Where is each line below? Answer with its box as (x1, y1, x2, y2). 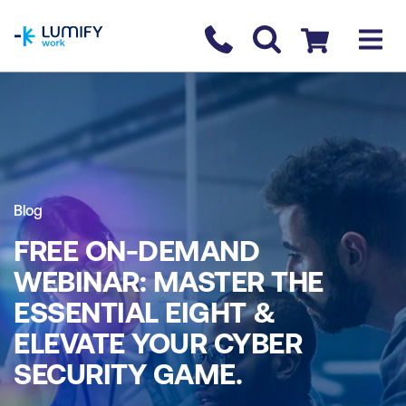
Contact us (205, 28, 275, 44)
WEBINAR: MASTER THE (14, 265, 324, 298)
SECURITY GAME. (14, 357, 242, 391)
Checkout (301, 28, 363, 44)
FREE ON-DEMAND (14, 234, 259, 267)
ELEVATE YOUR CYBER (14, 326, 302, 360)
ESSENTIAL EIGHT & (14, 295, 276, 329)
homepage (14, 3, 86, 19)
